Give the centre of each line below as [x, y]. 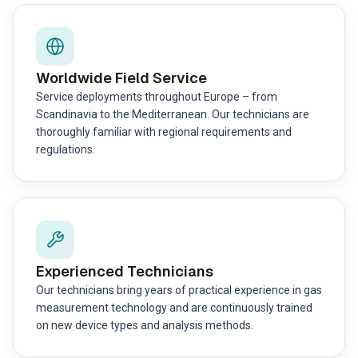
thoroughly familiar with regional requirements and [164, 132]
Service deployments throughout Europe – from [157, 97]
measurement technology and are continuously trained [174, 308]
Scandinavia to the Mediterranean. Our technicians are [173, 114]
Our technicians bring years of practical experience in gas [179, 290]
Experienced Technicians [125, 271]
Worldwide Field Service [121, 78]
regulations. [66, 149]
